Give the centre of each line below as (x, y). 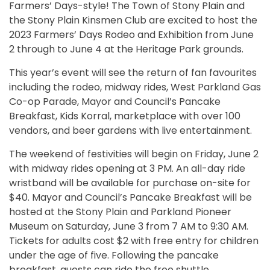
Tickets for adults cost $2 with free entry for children (134, 241)
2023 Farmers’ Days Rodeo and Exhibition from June (131, 35)
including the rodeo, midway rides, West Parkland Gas (135, 87)
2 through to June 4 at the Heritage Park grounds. (126, 49)
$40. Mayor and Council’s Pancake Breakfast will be (130, 197)
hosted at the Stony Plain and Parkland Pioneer (120, 212)
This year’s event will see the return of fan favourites (133, 73)
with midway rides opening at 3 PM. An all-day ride (127, 168)
